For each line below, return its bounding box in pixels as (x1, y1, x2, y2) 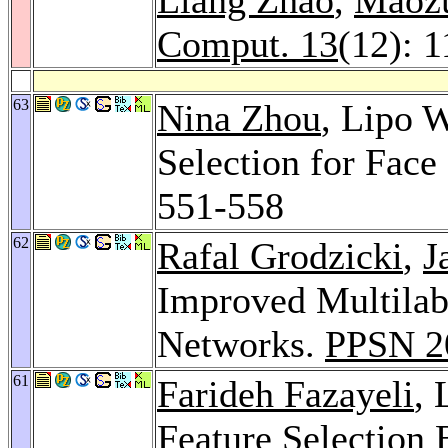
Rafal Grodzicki (157, 234, 403, 277)
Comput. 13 (157, 22, 338, 65)
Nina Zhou (157, 96, 321, 139)
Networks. (157, 322, 325, 365)
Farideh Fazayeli (157, 372, 414, 415)
